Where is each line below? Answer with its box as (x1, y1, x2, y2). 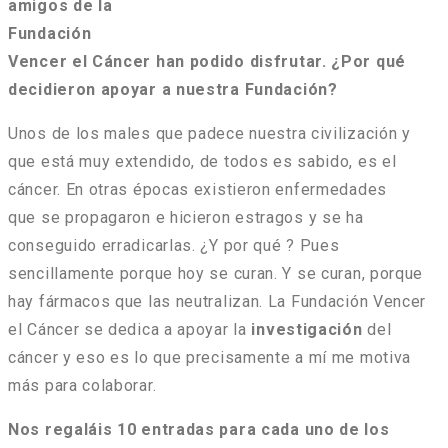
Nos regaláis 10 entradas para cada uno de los (8, 420, 390, 440)
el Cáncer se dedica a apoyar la (8, 320, 247, 340)
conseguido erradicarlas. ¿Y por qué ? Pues (8, 236, 340, 256)
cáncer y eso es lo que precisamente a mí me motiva (8, 348, 412, 368)
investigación (246, 320, 363, 340)
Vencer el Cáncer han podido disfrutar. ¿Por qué (8, 52, 406, 72)
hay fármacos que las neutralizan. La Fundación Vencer (8, 292, 427, 312)
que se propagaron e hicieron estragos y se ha (8, 208, 364, 228)
